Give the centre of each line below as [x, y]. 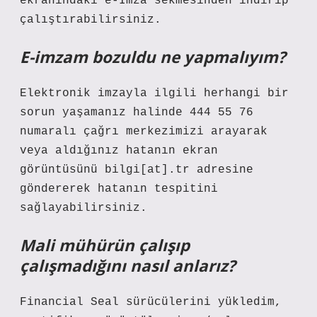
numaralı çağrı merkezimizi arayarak [144, 132]
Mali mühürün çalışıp [105, 245]
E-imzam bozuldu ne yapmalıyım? [153, 57]
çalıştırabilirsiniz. [91, 20]
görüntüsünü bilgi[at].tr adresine [137, 170]
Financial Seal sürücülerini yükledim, [151, 302]
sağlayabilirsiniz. [83, 208]
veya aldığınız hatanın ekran [119, 151]
